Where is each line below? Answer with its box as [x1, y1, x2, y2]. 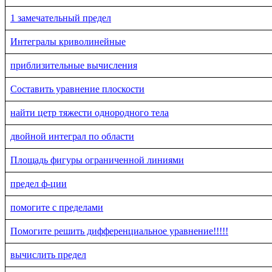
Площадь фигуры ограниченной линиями [10, 154, 184, 165]
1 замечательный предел [10, 12, 111, 23]
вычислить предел [10, 249, 86, 260]
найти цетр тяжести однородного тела [10, 107, 169, 118]
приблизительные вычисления [10, 59, 137, 70]
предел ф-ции [10, 178, 67, 189]
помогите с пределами [10, 202, 103, 212]
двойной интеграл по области [10, 131, 134, 141]
